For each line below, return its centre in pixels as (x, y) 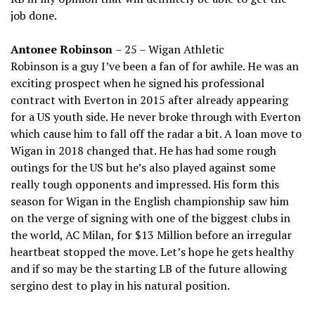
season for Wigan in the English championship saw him (150, 201)
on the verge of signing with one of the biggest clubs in (150, 218)
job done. (34, 16)
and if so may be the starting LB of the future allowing (149, 269)
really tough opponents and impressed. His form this (145, 185)
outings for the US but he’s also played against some (143, 168)
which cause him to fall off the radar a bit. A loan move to (156, 134)
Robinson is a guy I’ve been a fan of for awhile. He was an (155, 66)
